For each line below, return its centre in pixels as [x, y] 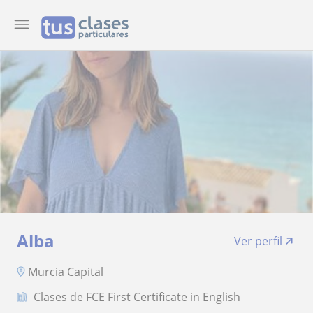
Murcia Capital [66, 271]
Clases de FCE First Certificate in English [137, 297]
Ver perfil [258, 241]
